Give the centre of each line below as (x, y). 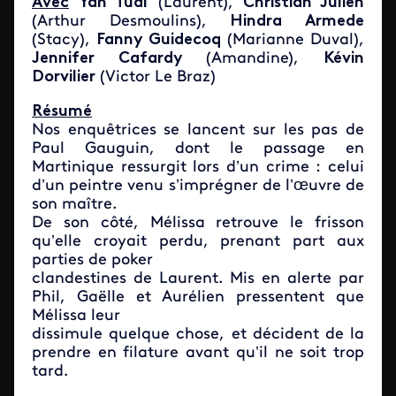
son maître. (76, 204)
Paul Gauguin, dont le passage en (198, 148)
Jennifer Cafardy (107, 58)
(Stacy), (65, 40)
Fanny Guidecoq (159, 40)
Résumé (62, 111)
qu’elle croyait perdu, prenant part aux (198, 241)
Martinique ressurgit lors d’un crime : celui (198, 167)
